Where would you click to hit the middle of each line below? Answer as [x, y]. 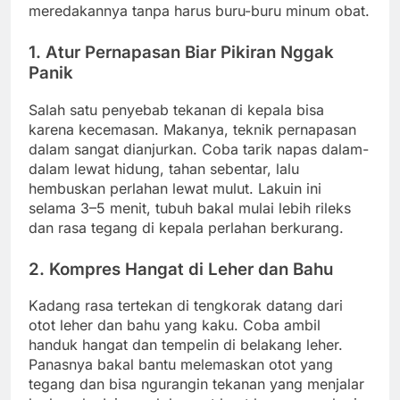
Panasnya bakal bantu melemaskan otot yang [181, 365]
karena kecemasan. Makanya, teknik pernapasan [192, 129]
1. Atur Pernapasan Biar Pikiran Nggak [181, 53]
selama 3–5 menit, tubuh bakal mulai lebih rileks [190, 208]
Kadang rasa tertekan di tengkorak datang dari [186, 306]
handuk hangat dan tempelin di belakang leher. [186, 345]
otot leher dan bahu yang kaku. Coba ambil [175, 325]
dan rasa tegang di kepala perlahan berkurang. [186, 227]
